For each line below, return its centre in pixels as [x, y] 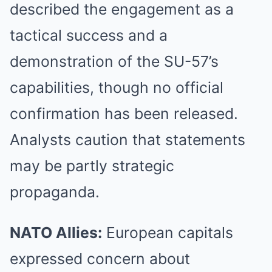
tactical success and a [89, 35]
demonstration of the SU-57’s [114, 61]
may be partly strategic [92, 166]
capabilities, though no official [117, 87]
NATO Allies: [56, 233]
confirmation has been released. [124, 114]
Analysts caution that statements [127, 140]
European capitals [168, 233]
